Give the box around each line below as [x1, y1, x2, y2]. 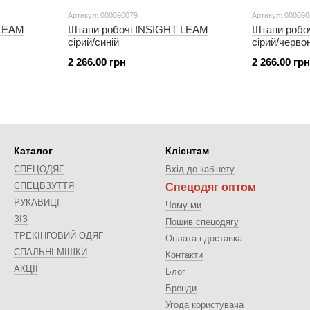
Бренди [165, 283, 197, 293]
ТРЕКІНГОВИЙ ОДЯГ [14, 230, 103, 241]
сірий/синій [68, 36, 119, 48]
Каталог [14, 145, 53, 156]
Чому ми [165, 200, 201, 210]
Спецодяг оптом [165, 181, 256, 193]
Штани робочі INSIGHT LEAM [68, 24, 208, 35]
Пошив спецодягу [165, 217, 239, 227]
